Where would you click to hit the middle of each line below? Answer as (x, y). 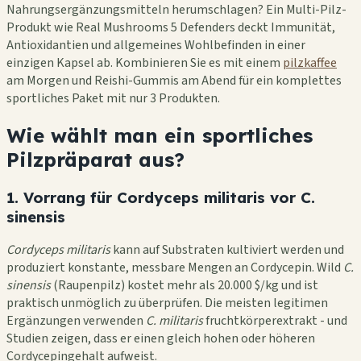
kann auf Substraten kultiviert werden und (227, 250)
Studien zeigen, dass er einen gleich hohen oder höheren (161, 339)
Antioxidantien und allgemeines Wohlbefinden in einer (156, 45)
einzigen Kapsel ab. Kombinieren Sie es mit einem (145, 62)
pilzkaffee (310, 62)
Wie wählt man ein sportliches (160, 135)
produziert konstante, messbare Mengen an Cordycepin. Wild (175, 268)
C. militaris (174, 321)
